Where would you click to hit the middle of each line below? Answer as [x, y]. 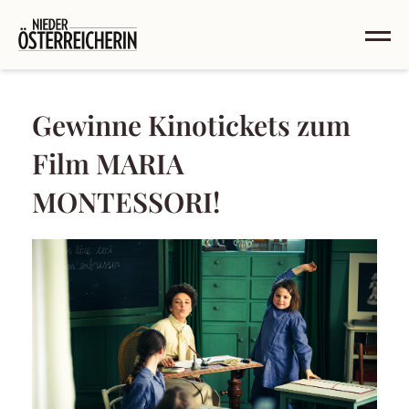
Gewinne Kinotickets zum [191, 125]
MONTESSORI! [126, 202]
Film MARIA [108, 163]
